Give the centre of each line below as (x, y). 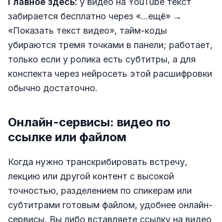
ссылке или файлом (67, 137)
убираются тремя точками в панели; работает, (110, 45)
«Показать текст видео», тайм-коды (87, 30)
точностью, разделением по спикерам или (100, 190)
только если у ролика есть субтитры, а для (102, 59)
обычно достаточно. (53, 88)
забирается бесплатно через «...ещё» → (95, 16)
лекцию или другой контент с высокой (91, 176)
